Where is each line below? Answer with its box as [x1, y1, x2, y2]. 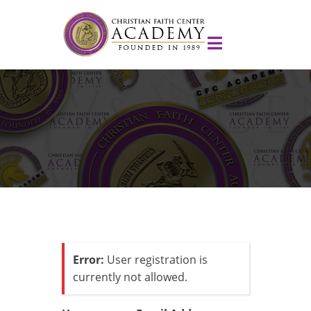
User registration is [104, 251, 208, 267]
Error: [73, 251, 104, 267]
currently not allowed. [73, 269, 187, 285]
